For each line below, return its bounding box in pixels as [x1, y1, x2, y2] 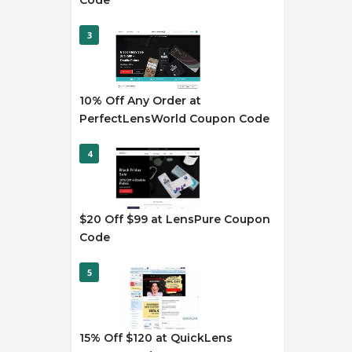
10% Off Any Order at [79, 93, 201, 108]
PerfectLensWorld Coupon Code [79, 112, 269, 126]
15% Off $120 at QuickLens [79, 331, 233, 345]
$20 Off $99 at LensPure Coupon [79, 212, 270, 226]
